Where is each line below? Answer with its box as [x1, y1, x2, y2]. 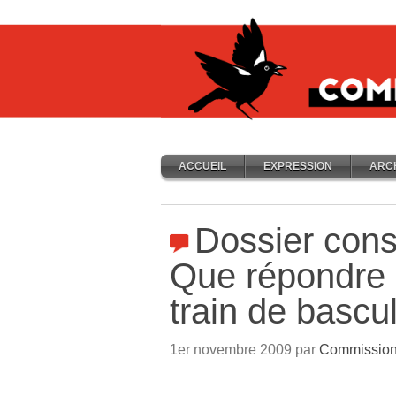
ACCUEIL [179, 160, 226, 172]
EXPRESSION [263, 160, 332, 172]
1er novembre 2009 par [170, 342, 319, 357]
